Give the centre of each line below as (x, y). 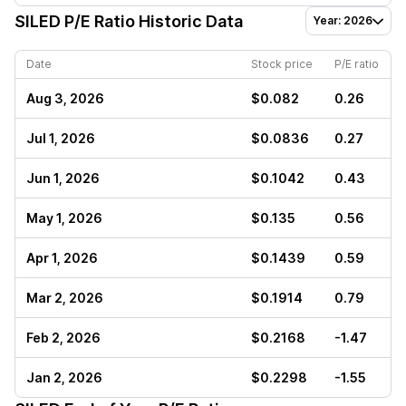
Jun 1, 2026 (63, 178)
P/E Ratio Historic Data (152, 21)
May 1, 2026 (64, 218)
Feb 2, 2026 (63, 338)
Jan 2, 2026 (64, 377)
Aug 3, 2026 (65, 98)
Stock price (282, 64)
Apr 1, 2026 (62, 258)
